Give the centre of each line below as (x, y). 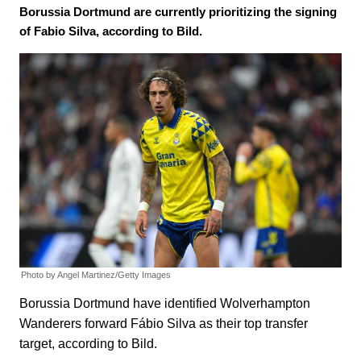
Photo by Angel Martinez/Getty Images (96, 275)
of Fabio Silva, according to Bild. (111, 31)
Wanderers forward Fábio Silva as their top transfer (164, 324)
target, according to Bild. (90, 344)
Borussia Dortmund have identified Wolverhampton (165, 304)
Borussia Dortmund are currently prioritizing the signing (178, 12)
